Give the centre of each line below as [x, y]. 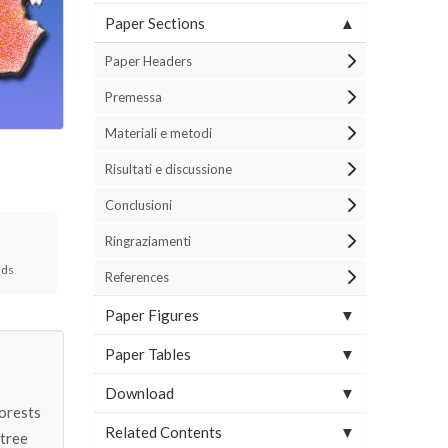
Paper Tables [147, 354]
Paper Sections [154, 23]
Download [139, 393]
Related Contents [163, 432]
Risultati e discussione [168, 169]
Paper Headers [148, 61]
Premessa [133, 97]
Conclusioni [138, 205]
